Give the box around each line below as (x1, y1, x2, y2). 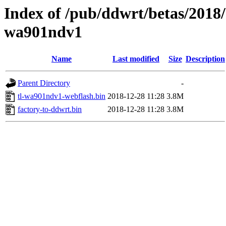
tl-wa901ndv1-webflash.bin (18, 92, 105, 101)
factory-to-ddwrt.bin (18, 105, 82, 114)
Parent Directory (18, 79, 70, 88)
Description (186, 54, 225, 64)
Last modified (112, 54, 159, 64)
